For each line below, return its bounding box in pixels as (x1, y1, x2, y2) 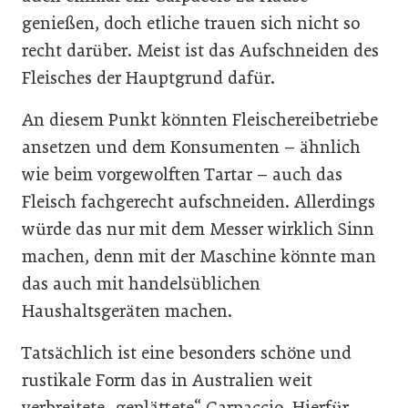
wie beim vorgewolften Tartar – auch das (22, 164, 342, 186)
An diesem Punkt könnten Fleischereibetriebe (22, 109, 378, 131)
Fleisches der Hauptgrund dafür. (22, 67, 275, 89)
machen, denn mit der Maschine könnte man (22, 246, 376, 268)
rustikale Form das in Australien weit (22, 370, 312, 392)
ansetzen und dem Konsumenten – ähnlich (22, 137, 361, 158)
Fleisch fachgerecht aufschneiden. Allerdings (22, 191, 375, 213)
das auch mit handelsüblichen (22, 273, 260, 295)
